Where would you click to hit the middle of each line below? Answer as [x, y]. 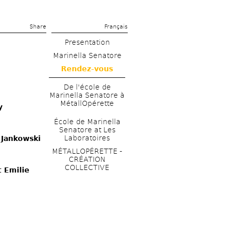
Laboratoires [87, 138]
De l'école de [87, 87]
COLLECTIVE [87, 167]
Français [116, 27]
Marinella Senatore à [87, 95]
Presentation [87, 42]
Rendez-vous [87, 68]
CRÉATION [87, 159]
